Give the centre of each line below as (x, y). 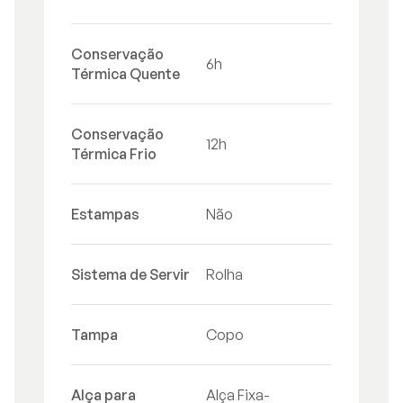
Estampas (105, 214)
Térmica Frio (114, 154)
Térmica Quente (125, 74)
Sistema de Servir (130, 274)
